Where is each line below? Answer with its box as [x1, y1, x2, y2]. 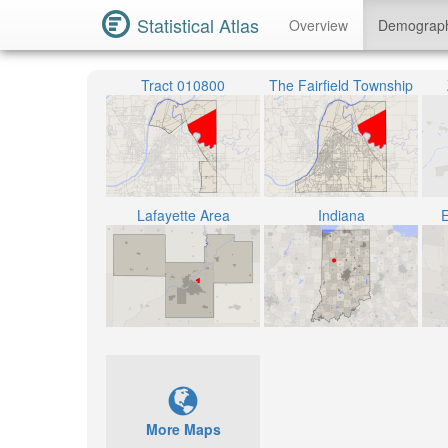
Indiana [317, 205, 365, 225]
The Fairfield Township [269, 75, 413, 95]
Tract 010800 [141, 75, 225, 95]
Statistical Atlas [137, 12, 259, 38]
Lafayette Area [136, 205, 230, 225]
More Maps [145, 419, 221, 439]
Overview [289, 15, 348, 35]
